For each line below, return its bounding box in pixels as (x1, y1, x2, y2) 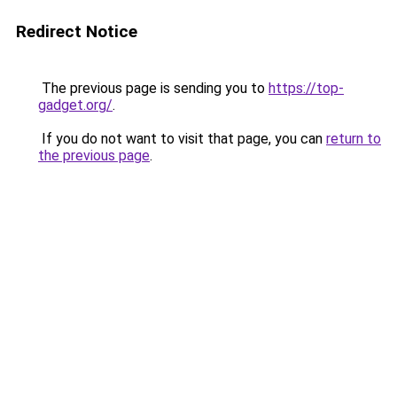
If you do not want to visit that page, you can (38, 130, 326, 147)
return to (326, 130, 381, 147)
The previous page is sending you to (38, 80, 269, 97)
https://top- (269, 80, 344, 97)
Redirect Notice (16, 21, 137, 42)
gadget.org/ (38, 97, 113, 113)
